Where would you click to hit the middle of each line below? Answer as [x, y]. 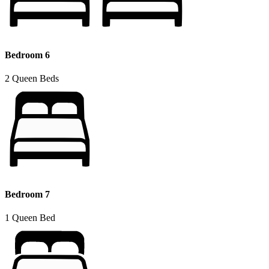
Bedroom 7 [27, 195]
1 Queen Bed [30, 218]
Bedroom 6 [27, 55]
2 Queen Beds [32, 78]
